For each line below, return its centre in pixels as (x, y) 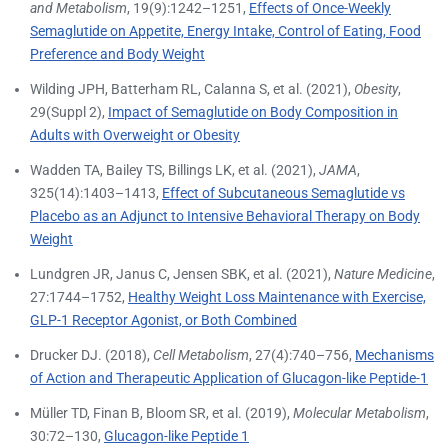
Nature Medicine (383, 273)
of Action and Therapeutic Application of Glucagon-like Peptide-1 (229, 377)
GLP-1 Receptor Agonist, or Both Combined (163, 319)
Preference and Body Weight (117, 53)
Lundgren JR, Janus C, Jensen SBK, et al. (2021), (182, 273)
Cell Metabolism (201, 354)
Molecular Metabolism (359, 412)
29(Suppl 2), (69, 111)
